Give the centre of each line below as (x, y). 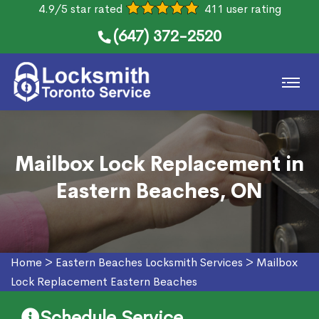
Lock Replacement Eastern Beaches (104, 282)
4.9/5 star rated (80, 9)
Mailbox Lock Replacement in (159, 164)
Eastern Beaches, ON (159, 191)
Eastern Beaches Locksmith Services (149, 262)
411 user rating (242, 9)
